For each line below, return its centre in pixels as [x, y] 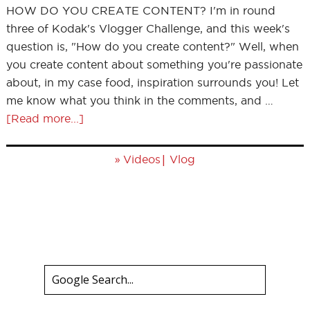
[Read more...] [45, 118]
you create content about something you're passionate [154, 64]
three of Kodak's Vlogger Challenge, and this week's [148, 28]
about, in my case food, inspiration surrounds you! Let [152, 82]
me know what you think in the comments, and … [139, 100]
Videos [142, 159]
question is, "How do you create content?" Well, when [152, 46]
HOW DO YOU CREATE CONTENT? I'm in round [140, 10]
